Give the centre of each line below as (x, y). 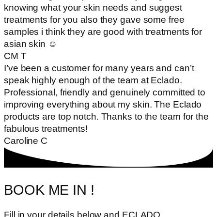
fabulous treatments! (46, 128)
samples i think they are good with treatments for (103, 31)
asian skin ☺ (31, 44)
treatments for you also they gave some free (94, 19)
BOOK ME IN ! (49, 190)
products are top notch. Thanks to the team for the (106, 116)
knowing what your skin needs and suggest (93, 7)
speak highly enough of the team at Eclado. (93, 80)
